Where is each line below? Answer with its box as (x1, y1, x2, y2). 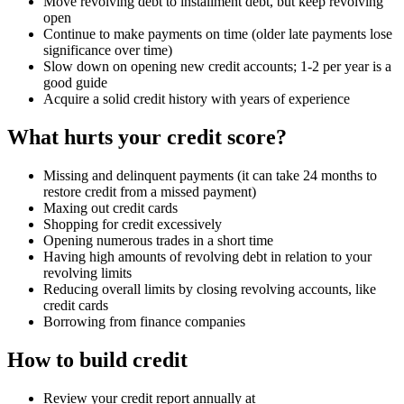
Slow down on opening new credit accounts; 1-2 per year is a (43, 59, 391, 74)
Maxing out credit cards (43, 199, 178, 216)
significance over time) (43, 42, 172, 58)
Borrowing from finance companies (43, 313, 245, 329)
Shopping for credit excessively (43, 216, 222, 232)
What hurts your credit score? (7, 124, 287, 149)
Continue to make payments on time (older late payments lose (43, 26, 392, 41)
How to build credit (7, 347, 188, 372)
